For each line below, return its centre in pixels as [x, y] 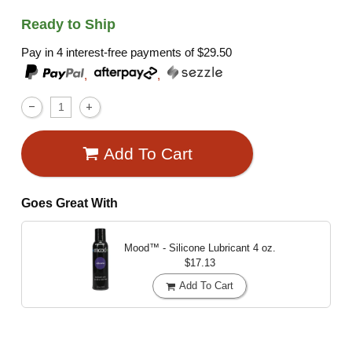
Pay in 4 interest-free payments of [110, 53]
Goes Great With [70, 203]
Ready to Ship [69, 24]
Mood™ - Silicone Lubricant [188, 248]
